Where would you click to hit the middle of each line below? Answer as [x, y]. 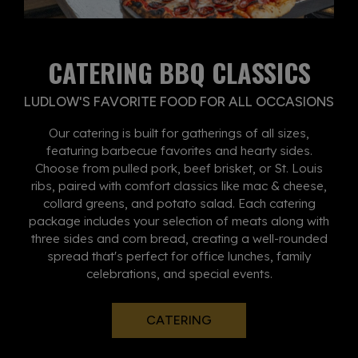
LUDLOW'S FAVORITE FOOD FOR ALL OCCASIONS [179, 101]
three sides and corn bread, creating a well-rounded [179, 238]
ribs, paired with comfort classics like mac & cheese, [179, 185]
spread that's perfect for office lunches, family [179, 256]
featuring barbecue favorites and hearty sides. [179, 150]
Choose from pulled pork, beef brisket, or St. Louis [179, 168]
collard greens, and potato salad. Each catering [179, 203]
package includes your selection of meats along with [179, 221]
